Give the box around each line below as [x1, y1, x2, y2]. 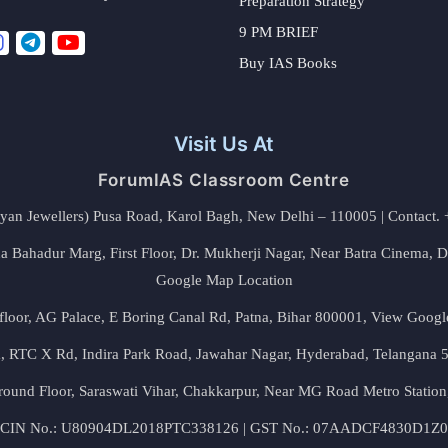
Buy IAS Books [239, 54, 337, 71]
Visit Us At [174, 131, 274, 156]
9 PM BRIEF [239, 23, 318, 40]
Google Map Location [155, 271, 293, 288]
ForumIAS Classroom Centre [98, 169, 350, 190]
